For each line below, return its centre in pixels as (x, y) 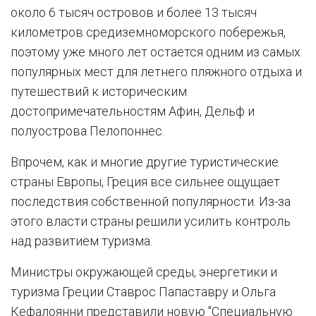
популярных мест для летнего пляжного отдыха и (156, 71)
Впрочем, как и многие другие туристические (145, 162)
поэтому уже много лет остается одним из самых (156, 51)
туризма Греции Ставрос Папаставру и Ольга (143, 291)
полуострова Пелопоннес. (87, 130)
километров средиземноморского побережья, (148, 32)
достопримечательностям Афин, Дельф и (133, 111)
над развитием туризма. (81, 241)
